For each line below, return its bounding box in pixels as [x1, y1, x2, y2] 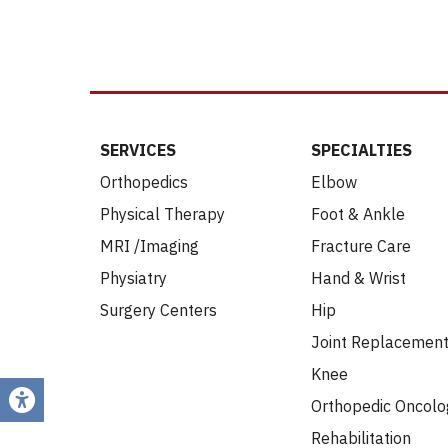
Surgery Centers [100, 300, 217, 321]
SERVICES [100, 140, 176, 161]
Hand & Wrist [311, 268, 406, 289]
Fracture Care [311, 236, 411, 257]
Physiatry [100, 268, 167, 289]
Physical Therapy [100, 204, 225, 225]
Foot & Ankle [311, 204, 405, 225]
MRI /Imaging [100, 236, 199, 257]
